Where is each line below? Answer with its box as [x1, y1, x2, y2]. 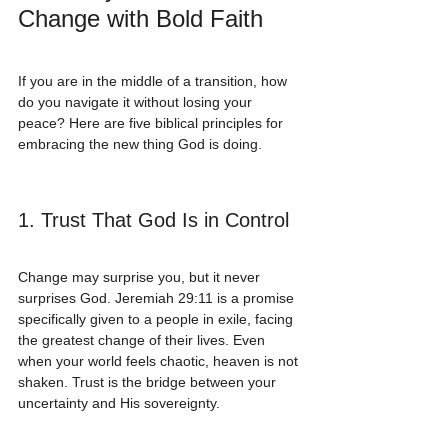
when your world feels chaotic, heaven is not [18, 353, 302, 370]
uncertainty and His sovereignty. [18, 395, 220, 412]
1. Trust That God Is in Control [18, 209, 289, 232]
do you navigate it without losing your [18, 94, 256, 111]
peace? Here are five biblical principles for [18, 115, 287, 132]
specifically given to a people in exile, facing [18, 311, 297, 328]
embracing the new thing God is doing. [18, 136, 262, 153]
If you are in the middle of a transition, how [18, 73, 291, 90]
